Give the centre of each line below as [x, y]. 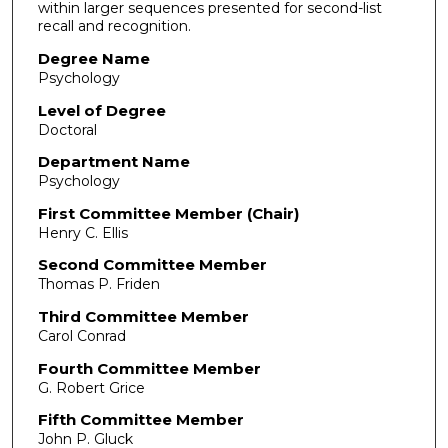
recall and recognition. [114, 26]
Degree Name [93, 58]
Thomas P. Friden [98, 284]
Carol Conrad [81, 336]
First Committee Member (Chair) [168, 213]
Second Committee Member [152, 265]
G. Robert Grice [91, 387]
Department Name [113, 162]
